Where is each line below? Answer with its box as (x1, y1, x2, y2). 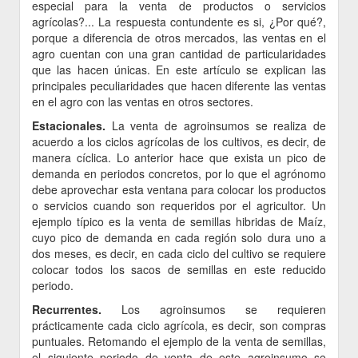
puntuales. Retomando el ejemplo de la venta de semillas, (32, 333, 326, 349)
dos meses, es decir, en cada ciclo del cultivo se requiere (32, 245, 326, 261)
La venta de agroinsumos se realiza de (111, 117, 327, 133)
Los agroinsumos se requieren (121, 301, 326, 317)
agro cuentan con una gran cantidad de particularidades (32, 46, 326, 62)
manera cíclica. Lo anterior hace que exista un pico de (32, 149, 326, 165)
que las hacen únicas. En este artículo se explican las (32, 62, 326, 78)
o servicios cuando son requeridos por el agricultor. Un (32, 197, 326, 213)
